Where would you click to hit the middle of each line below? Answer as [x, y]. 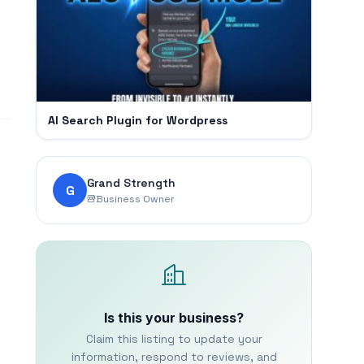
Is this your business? [174, 318]
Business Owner [135, 199]
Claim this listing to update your [174, 339]
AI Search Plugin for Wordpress [138, 120]
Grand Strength [131, 182]
